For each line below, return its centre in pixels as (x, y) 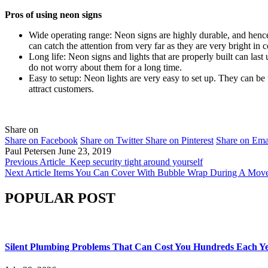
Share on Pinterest (179, 140)
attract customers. (61, 89)
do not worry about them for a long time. (105, 67)
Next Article (28, 172)
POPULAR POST (60, 198)
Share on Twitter (112, 140)
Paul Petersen (30, 151)
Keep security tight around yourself (136, 162)
